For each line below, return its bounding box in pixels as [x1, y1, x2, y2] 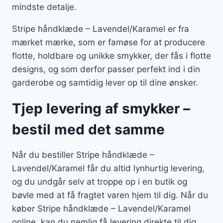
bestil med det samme [12, 121, 165, 138]
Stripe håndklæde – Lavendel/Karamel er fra [12, 24, 189, 34]
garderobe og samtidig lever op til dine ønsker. [12, 78, 198, 88]
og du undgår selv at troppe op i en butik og [12, 177, 187, 187]
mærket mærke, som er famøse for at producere [12, 37, 205, 48]
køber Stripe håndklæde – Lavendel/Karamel [12, 204, 191, 214]
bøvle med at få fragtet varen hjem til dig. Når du [12, 190, 208, 201]
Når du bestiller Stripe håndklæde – [12, 150, 154, 160]
